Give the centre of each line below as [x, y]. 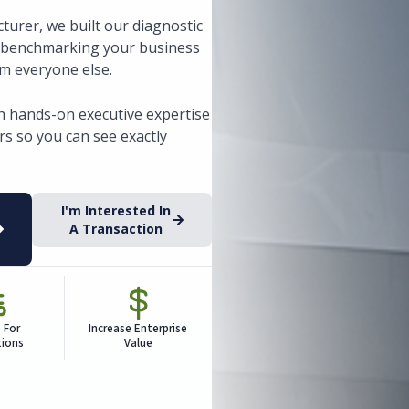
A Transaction [115, 228]
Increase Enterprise [138, 328]
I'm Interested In [115, 210]
